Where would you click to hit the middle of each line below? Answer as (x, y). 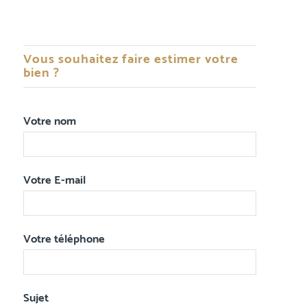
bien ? (41, 73)
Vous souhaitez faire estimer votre (131, 60)
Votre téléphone (64, 240)
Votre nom (49, 122)
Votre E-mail (54, 181)
